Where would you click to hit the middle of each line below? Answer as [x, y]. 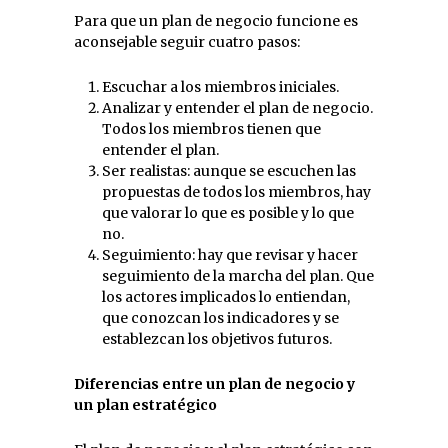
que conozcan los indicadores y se [220, 317]
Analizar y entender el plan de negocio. [237, 107]
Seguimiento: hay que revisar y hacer [230, 254]
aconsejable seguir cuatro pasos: [187, 41]
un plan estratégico [145, 404]
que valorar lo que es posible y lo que [228, 212]
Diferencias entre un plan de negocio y [214, 383]
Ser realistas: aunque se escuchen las [229, 170]
